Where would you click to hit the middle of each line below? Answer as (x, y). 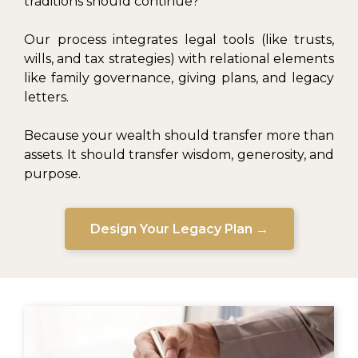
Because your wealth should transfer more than (179, 135)
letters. (46, 97)
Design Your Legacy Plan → (179, 229)
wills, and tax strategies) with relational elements (179, 58)
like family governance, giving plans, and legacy (179, 78)
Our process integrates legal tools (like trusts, (179, 39)
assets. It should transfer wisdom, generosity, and (179, 154)
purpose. (52, 173)
